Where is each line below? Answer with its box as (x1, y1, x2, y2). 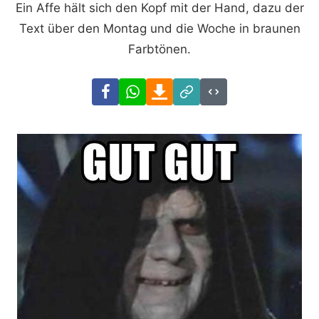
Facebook (118, 80, 174, 95)
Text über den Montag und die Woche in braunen (19, 21, 300, 36)
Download (172, 80, 230, 95)
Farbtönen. (128, 41, 191, 56)
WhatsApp (145, 80, 204, 95)
